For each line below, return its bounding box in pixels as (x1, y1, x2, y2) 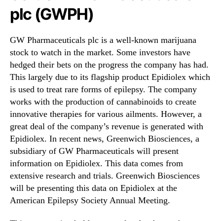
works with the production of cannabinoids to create (10, 96, 196, 107)
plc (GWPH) (10, 4, 94, 24)
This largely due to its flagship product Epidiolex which (10, 72, 210, 82)
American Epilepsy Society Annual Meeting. (10, 195, 170, 205)
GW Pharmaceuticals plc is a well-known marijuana (10, 35, 196, 45)
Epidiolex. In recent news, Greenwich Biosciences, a (10, 133, 199, 144)
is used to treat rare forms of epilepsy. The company (10, 84, 197, 94)
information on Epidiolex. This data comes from (10, 158, 183, 168)
